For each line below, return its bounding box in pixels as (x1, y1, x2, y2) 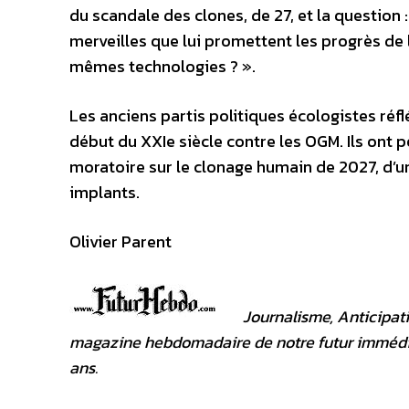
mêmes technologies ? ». (69, 54, 256, 79)
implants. (69, 180, 140, 204)
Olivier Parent (69, 229, 172, 254)
